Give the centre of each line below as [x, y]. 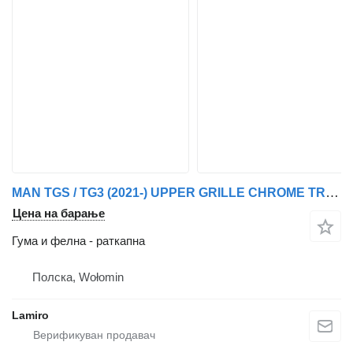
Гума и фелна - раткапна [78, 241]
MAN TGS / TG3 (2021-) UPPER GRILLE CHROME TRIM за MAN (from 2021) [332, 193]
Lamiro [30, 316]
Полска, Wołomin [78, 277]
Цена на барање [59, 214]
